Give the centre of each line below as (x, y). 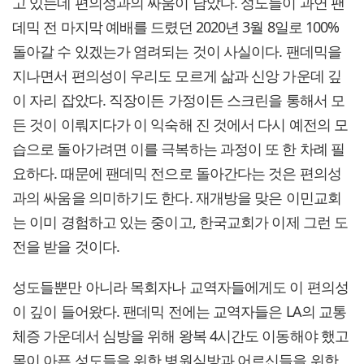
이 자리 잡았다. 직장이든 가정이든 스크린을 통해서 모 (178, 100)
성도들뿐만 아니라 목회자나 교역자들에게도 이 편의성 (180, 287)
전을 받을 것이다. (66, 247)
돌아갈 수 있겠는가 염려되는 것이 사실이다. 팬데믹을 (177, 52)
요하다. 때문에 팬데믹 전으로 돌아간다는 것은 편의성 (177, 173)
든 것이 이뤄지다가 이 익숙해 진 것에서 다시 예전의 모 (180, 125)
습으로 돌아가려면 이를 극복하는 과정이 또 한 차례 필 (179, 149)
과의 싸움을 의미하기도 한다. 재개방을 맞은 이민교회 (177, 198)
